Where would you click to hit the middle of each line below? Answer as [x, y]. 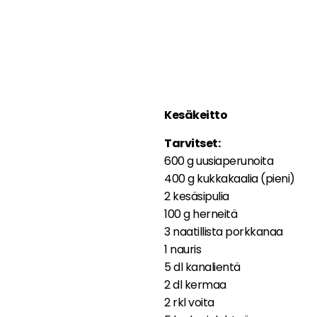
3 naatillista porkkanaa [224, 231]
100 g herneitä [201, 214]
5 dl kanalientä [202, 267]
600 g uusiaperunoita [219, 161]
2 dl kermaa [195, 284]
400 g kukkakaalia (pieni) [230, 178]
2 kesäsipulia [197, 196]
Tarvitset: [192, 143]
